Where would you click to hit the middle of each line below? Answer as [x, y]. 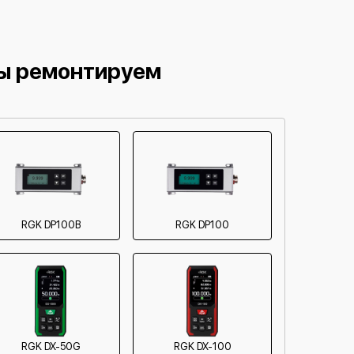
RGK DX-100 [202, 346]
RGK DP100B [51, 225]
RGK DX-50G [51, 346]
